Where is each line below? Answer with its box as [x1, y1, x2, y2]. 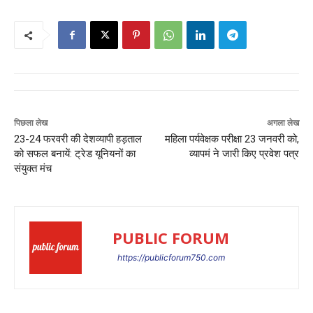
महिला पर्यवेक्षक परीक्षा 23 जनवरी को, [164, 133, 299, 146]
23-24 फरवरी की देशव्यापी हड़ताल [14, 133, 142, 146]
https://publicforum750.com [117, 252, 225, 263]
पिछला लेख [14, 118, 48, 129]
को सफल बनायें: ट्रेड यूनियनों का [14, 147, 136, 161]
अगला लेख [266, 118, 299, 129]
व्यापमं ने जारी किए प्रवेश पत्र [189, 147, 299, 161]
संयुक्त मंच [14, 162, 52, 175]
